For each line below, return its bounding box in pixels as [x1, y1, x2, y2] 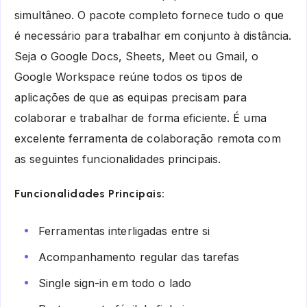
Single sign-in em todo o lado [38, 276, 191, 291]
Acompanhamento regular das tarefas [38, 250, 240, 265]
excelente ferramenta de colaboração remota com [14, 132, 281, 146]
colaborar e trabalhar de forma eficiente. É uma [14, 111, 267, 125]
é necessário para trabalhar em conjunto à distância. [14, 29, 292, 43]
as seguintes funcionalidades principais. [14, 152, 221, 167]
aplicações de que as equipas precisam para [14, 90, 247, 105]
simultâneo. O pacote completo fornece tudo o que [14, 8, 284, 23]
